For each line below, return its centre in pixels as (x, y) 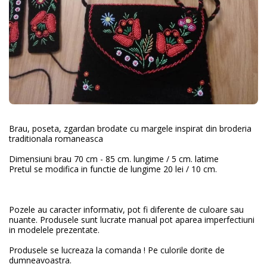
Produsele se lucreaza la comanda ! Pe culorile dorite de (117, 250)
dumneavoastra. (40, 260)
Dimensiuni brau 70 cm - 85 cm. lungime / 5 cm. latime (114, 159)
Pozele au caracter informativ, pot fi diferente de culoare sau (126, 209)
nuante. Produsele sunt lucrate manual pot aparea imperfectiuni (132, 220)
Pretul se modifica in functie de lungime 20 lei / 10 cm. (113, 169)
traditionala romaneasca (56, 139)
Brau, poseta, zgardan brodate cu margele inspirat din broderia (130, 128)
